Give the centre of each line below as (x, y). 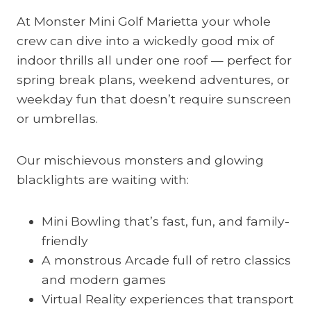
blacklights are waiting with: (103, 179)
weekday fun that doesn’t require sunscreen (154, 99)
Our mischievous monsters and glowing (140, 160)
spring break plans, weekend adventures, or (153, 79)
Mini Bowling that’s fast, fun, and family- (166, 221)
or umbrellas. (57, 118)
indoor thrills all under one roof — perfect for (154, 60)
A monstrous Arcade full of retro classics (166, 260)
